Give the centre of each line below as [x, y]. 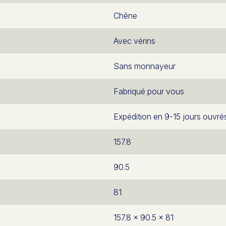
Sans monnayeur [145, 66]
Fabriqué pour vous [149, 91]
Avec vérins [134, 41]
